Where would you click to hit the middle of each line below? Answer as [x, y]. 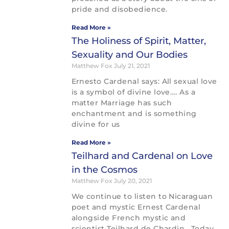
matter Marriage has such [122, 103]
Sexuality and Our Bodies [129, 55]
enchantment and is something [134, 114]
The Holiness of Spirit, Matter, [139, 41]
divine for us [96, 124]
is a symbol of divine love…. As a [133, 92]
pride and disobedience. [119, 9]
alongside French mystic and [129, 218]
